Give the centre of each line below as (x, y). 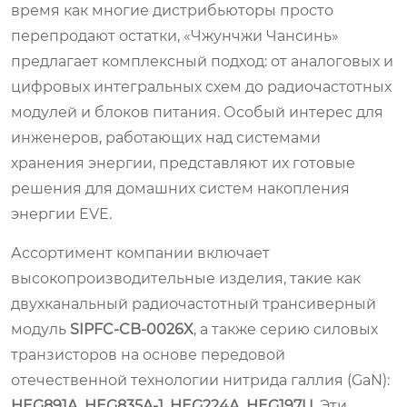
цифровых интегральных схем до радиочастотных (201, 86)
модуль (40, 329)
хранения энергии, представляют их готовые (183, 163)
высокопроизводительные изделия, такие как (186, 278)
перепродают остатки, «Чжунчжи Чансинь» (175, 35)
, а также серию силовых (286, 329)
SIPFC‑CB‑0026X (132, 329)
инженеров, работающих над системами (166, 137)
